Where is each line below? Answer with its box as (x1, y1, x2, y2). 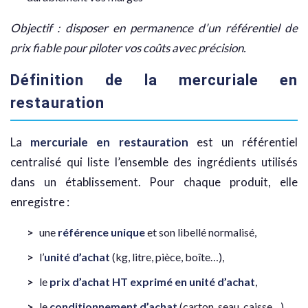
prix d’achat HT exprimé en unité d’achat (49, 275, 255, 289)
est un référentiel (188, 135, 298, 150)
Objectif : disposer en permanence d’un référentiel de (10, 21, 298, 36)
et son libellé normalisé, (145, 225, 256, 239)
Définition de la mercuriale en (10, 71, 298, 89)
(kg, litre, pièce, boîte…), (110, 250, 224, 264)
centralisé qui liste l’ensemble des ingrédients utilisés (10, 155, 298, 170)
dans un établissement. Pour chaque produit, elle (10, 175, 298, 190)
